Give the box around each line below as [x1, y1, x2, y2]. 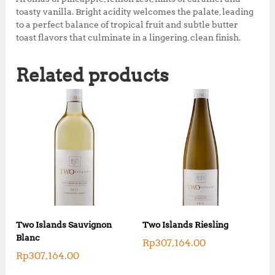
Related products [16, 64, 169, 87]
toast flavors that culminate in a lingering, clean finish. [16, 33, 241, 43]
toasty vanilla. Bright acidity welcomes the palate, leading [16, 7, 254, 17]
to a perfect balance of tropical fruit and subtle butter [16, 20, 239, 30]
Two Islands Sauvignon [16, 219, 112, 230]
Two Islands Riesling [142, 219, 228, 230]
